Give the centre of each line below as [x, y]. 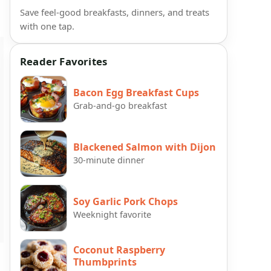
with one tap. [47, 26]
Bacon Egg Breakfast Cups [136, 92]
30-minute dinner [109, 160]
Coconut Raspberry [119, 250]
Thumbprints [105, 262]
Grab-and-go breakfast [120, 105]
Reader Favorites [64, 62]
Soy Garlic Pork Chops [126, 201]
